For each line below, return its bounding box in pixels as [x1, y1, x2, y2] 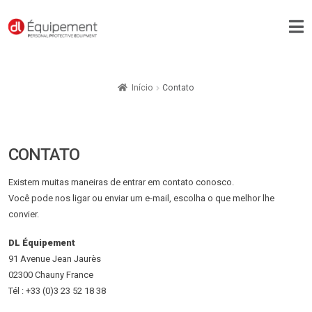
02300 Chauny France [8, 270, 93, 281]
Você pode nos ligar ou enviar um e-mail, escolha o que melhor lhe [8, 192, 274, 203]
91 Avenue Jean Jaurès [8, 253, 101, 265]
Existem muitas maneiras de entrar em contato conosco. [8, 176, 234, 187]
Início [132, 83, 154, 93]
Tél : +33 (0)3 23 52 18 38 [8, 286, 106, 297]
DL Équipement [8, 237, 75, 249]
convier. [8, 208, 39, 219]
